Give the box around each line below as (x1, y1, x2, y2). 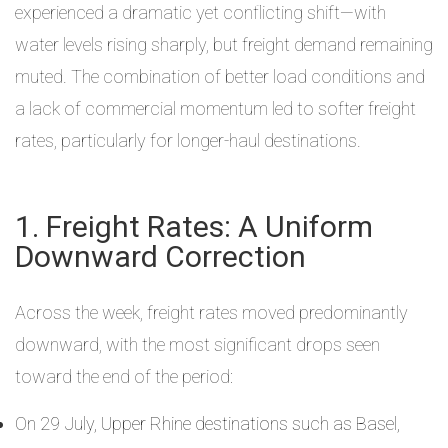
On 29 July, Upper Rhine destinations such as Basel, (15, 413, 400, 434)
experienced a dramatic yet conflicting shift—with (15, 2, 386, 23)
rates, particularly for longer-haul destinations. (15, 130, 361, 151)
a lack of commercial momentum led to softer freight (15, 98, 416, 119)
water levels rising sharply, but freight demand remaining (15, 34, 433, 55)
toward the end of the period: (15, 366, 233, 387)
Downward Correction (15, 239, 306, 274)
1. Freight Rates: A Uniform (15, 209, 373, 244)
